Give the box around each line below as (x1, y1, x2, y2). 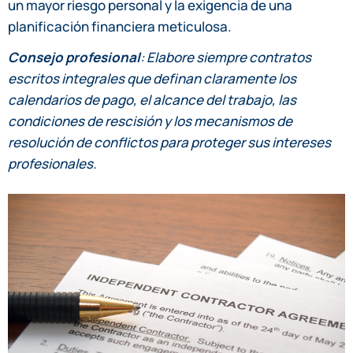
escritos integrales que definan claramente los (8, 69, 296, 87)
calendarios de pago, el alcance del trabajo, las (8, 90, 296, 109)
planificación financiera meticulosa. (8, 17, 232, 35)
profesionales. (8, 154, 97, 173)
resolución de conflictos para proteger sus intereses (8, 132, 331, 151)
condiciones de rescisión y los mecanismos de (8, 111, 292, 130)
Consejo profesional (8, 47, 140, 66)
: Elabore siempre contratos (140, 47, 311, 66)
